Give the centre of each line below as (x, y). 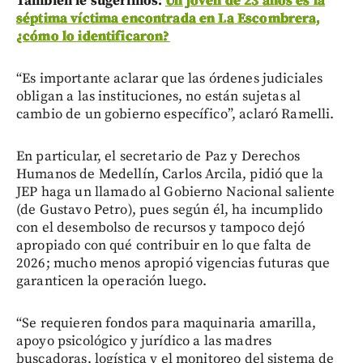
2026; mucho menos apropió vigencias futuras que (173, 264)
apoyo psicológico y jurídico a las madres (144, 342)
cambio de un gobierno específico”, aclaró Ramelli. (175, 115)
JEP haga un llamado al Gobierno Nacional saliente (176, 192)
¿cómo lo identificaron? (93, 37)
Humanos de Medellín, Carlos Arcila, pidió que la (170, 175)
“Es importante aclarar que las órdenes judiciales (170, 79)
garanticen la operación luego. (112, 282)
